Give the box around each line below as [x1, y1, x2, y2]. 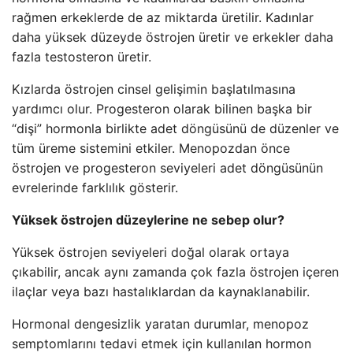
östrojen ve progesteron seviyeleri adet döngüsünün [12, 160, 323, 176]
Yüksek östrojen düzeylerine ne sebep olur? [12, 212, 284, 228]
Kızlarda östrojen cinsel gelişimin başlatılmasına [12, 81, 295, 97]
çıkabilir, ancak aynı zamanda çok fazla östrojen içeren [12, 264, 339, 280]
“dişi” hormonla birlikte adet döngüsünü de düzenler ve [12, 121, 339, 136]
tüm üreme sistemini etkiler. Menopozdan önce [12, 140, 290, 156]
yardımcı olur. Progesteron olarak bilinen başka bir [12, 101, 312, 117]
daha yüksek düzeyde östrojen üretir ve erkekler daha [12, 29, 333, 45]
